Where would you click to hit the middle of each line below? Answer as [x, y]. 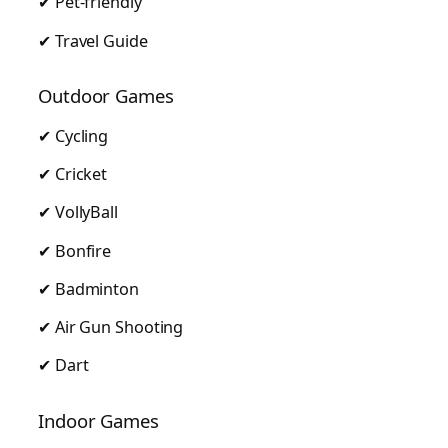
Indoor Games [98, 421]
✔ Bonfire [75, 250]
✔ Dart [63, 365]
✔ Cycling [73, 135]
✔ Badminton [88, 288]
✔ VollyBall [78, 212]
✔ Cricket [73, 174]
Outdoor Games [106, 96]
